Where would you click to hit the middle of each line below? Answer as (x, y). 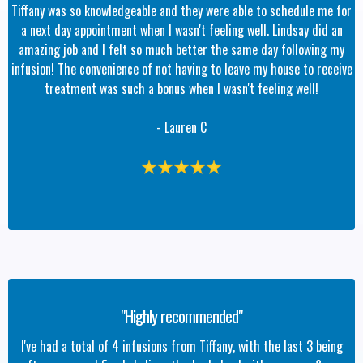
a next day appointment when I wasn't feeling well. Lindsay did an (181, 30)
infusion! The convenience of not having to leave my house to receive (181, 69)
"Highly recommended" (181, 316)
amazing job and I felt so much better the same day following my (181, 50)
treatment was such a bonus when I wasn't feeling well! (181, 89)
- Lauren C (181, 128)
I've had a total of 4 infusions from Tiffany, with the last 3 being (181, 346)
